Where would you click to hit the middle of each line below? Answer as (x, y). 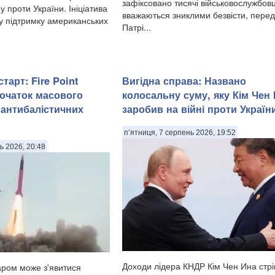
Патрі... (137, 27)
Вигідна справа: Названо (184, 81)
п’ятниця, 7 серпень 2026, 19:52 (180, 133)
